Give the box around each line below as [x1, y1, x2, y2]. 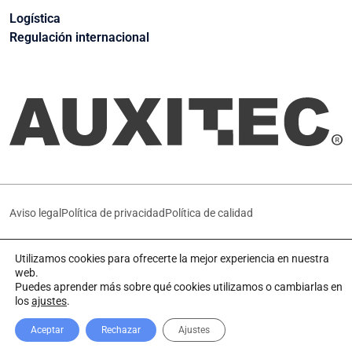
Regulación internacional [9, 29, 149, 45]
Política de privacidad [61, 207, 165, 220]
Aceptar [31, 324, 64, 335]
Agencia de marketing [167, 252, 280, 268]
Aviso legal [9, 207, 61, 220]
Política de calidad [165, 207, 253, 220]
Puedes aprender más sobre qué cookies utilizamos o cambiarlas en [15, 280, 343, 293]
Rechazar [101, 324, 141, 335]
